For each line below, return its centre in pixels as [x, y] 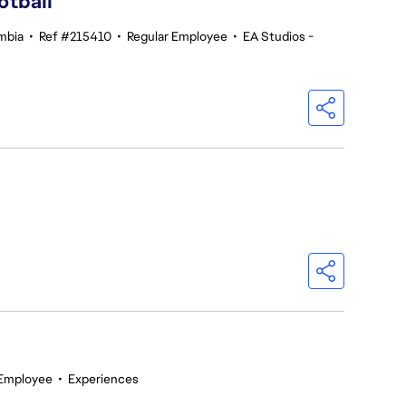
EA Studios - [278, 36]
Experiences [103, 379]
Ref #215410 [75, 36]
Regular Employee [177, 36]
